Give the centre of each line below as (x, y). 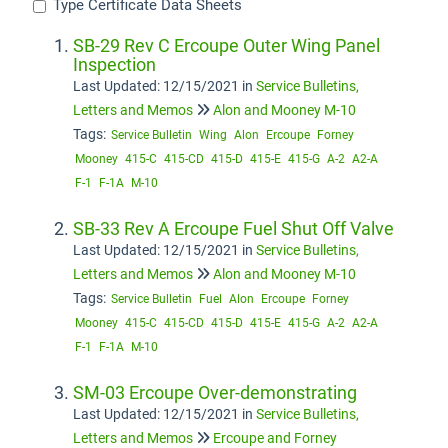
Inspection (114, 64)
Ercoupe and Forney (275, 438)
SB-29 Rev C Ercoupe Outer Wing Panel (226, 45)
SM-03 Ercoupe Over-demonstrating (215, 392)
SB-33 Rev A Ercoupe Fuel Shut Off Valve (233, 228)
